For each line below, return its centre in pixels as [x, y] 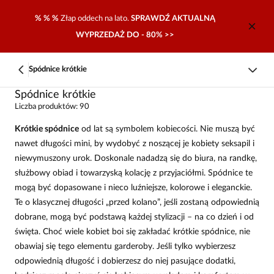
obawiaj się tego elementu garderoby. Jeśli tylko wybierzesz [125, 246]
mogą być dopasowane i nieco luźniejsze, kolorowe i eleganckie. [133, 188]
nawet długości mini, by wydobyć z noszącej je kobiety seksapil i [135, 144]
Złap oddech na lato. [95, 18]
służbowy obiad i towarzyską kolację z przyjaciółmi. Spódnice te [134, 173]
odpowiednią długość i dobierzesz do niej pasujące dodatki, [125, 261]
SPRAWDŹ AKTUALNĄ [173, 18]
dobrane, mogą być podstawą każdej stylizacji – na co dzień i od [134, 217]
